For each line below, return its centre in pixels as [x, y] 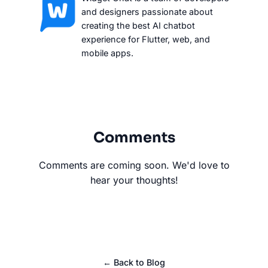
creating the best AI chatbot [138, 25]
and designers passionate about [147, 11]
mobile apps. [107, 53]
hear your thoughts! [134, 180]
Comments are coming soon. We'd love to [134, 165]
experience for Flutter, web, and [146, 39]
